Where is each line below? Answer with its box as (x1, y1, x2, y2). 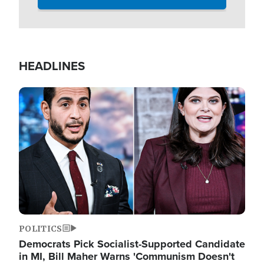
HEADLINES (19, 57, 85, 75)
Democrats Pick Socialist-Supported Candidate (19, 236, 245, 252)
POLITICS (19, 223, 62, 234)
